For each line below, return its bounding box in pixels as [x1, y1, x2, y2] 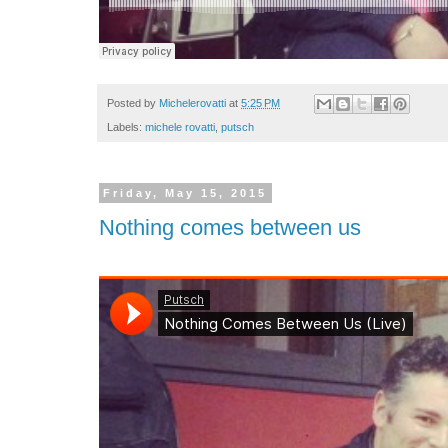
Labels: [107, 120, 145, 133]
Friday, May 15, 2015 [103, 186, 268, 199]
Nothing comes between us [99, 215, 361, 241]
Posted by [107, 96, 159, 109]
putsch [221, 120, 254, 133]
